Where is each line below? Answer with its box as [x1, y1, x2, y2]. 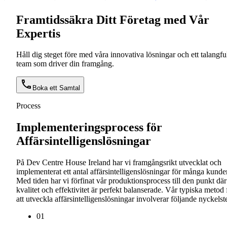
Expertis [16, 26, 60, 40]
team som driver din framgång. [16, 59, 114, 68]
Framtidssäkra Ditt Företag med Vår [16, 13, 209, 26]
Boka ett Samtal [32, 84, 80, 92]
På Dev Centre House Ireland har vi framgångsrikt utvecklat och [16, 158, 221, 167]
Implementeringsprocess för [16, 121, 162, 134]
